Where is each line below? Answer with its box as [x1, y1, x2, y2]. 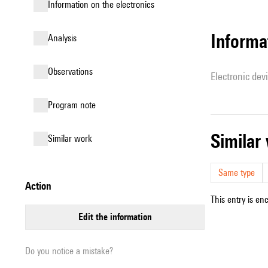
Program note [53, 99, 96, 111]
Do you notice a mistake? [25, 245, 113, 257]
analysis [53, 32, 77, 44]
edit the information [83, 211, 152, 223]
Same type [218, 167, 255, 178]
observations [53, 66, 93, 77]
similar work [53, 133, 92, 144]
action [31, 179, 51, 192]
